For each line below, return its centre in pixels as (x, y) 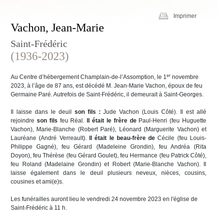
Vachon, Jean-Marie (57, 28)
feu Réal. (72, 121)
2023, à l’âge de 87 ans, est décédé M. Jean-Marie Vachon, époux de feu (107, 86)
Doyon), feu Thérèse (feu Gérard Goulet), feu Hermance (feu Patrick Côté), (108, 155)
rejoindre (24, 121)
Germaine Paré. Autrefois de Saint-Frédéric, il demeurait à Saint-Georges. (107, 94)
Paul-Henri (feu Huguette (171, 121)
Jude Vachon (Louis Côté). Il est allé (155, 112)
